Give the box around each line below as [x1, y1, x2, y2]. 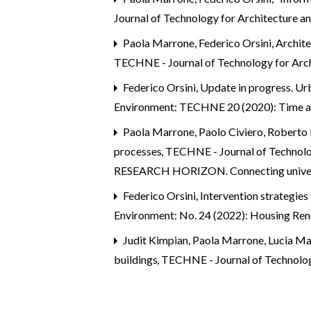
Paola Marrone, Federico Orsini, [121, 36, 276, 50]
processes [114, 144, 165, 158]
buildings [114, 253, 160, 267]
